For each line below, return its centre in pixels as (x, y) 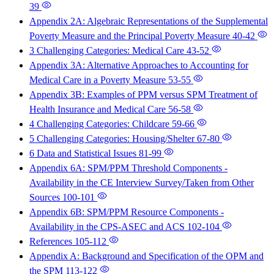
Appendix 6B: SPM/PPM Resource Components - (127, 212)
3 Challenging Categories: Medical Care (108, 51)
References (52, 242)
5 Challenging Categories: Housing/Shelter (113, 139)
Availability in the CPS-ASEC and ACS (108, 227)
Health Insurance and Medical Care (99, 109)
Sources (46, 198)
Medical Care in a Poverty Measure (99, 80)
